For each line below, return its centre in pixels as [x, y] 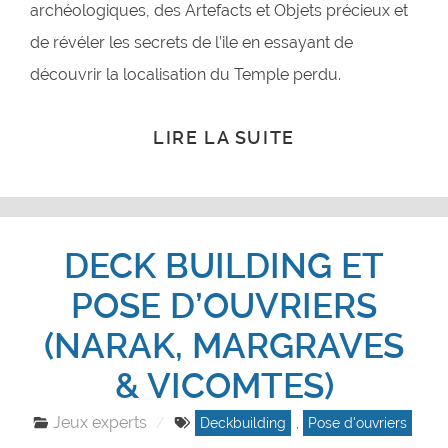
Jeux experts [100, 423]
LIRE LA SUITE [224, 137]
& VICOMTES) [224, 387]
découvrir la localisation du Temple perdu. [185, 75]
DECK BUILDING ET [224, 267]
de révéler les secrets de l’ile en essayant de [191, 43]
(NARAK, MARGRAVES [224, 347]
